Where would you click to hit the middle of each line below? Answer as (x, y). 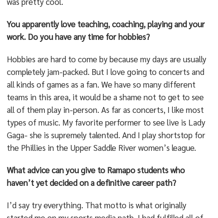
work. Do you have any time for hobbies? (78, 36)
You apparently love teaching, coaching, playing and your (106, 24)
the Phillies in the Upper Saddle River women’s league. (101, 147)
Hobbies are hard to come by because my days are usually (106, 59)
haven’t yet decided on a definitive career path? (91, 182)
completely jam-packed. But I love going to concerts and (105, 72)
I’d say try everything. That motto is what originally (96, 205)
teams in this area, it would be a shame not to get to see (105, 97)
